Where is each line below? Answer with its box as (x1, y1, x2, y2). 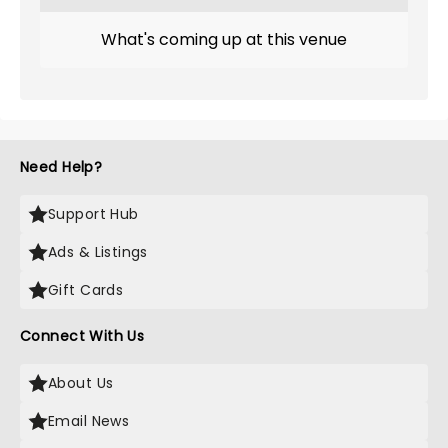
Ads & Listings (48, 242, 148, 262)
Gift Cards (48, 280, 124, 300)
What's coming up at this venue (101, 28, 347, 51)
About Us (48, 373, 114, 393)
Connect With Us (20, 326, 145, 346)
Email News (48, 411, 130, 431)
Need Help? (20, 157, 103, 177)
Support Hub (48, 204, 139, 224)
